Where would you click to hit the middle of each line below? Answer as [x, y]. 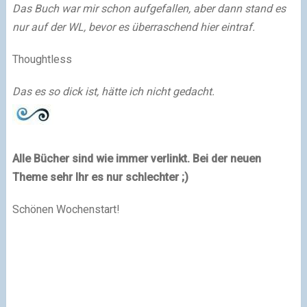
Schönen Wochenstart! [66, 209]
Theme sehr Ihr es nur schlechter [97, 177]
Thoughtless [43, 59]
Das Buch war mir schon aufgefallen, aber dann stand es [149, 8]
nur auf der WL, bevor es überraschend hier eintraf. [135, 27]
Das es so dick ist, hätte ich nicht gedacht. [114, 91]
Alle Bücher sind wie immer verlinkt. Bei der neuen [136, 158]
